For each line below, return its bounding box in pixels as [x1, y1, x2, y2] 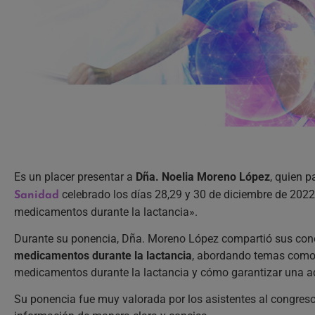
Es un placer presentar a [14, 169, 136, 184]
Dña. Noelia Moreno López [136, 169, 270, 184]
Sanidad [14, 189, 59, 201]
